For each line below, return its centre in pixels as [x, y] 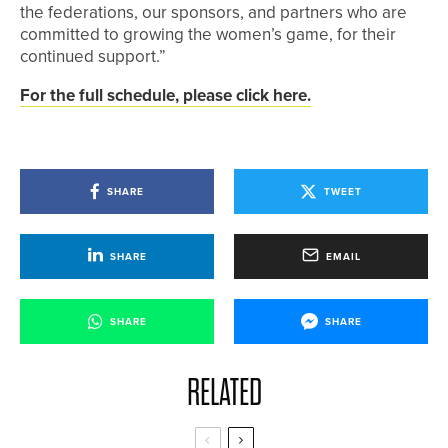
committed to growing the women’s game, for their [208, 35]
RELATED [224, 393]
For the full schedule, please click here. [165, 96]
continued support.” [93, 57]
